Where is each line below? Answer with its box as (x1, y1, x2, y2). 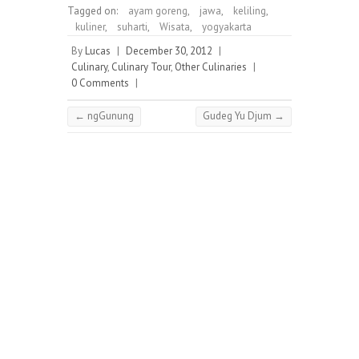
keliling (233, 4, 266, 18)
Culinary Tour (111, 60, 171, 74)
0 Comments (71, 76, 129, 90)
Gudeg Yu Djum (203, 109, 274, 123)
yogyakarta (202, 20, 252, 34)
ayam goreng (128, 4, 188, 18)
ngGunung (85, 109, 134, 123)
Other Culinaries (175, 60, 247, 74)
